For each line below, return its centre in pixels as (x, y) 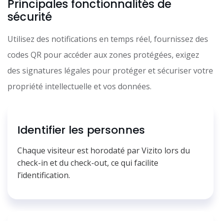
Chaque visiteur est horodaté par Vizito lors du (104, 151)
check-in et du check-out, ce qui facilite (88, 163)
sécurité (30, 17)
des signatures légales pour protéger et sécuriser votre (110, 71)
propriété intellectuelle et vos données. (79, 87)
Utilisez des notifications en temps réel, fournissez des (108, 39)
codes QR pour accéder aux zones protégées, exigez (103, 55)
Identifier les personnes (81, 130)
